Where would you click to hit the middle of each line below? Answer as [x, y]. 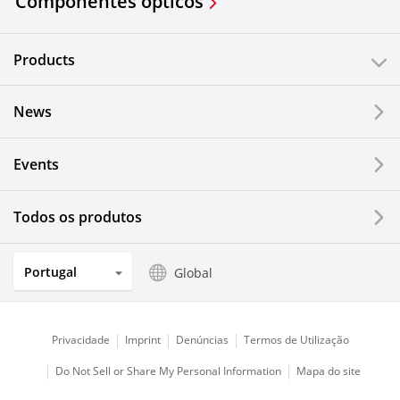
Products [44, 60]
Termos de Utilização [296, 339]
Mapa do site [328, 371]
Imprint [142, 339]
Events [36, 164]
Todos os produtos [78, 217]
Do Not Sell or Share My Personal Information [168, 371]
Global [193, 272]
